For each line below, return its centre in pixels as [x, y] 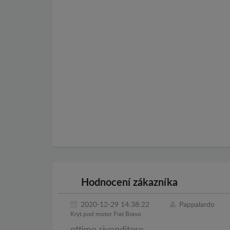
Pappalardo [197, 205]
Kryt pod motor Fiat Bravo [106, 214]
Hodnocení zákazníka [128, 183]
